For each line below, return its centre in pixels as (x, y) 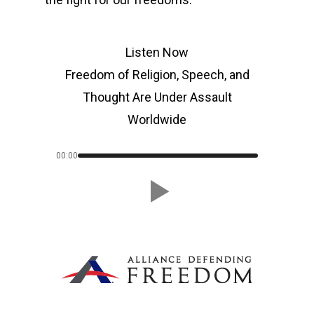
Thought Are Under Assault (157, 97)
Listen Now (157, 52)
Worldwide (157, 120)
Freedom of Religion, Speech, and (157, 75)
